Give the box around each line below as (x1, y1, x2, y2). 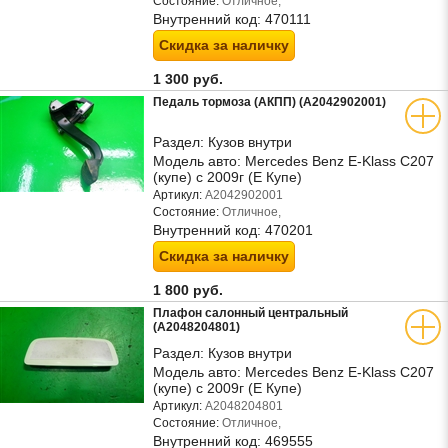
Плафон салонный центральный (153, 306, 348, 320)
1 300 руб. (153, 71, 227, 87)
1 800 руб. (153, 282, 227, 298)
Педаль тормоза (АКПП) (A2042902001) (153, 95, 386, 109)
